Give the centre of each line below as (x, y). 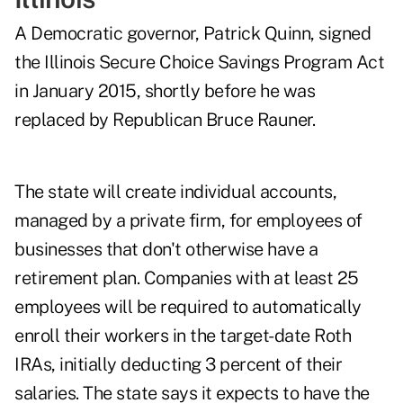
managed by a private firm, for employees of (188, 221)
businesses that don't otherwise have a (166, 250)
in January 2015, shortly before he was (165, 91)
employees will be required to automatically (188, 307)
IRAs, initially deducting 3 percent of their (178, 365)
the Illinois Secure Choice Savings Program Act (199, 63)
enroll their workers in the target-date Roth (183, 336)
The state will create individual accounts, (175, 192)
